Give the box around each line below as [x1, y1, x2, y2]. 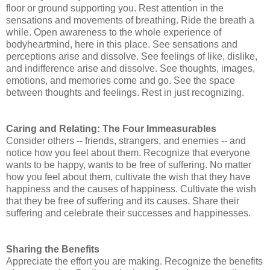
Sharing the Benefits [6, 244, 99, 255]
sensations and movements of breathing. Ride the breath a [6, 15, 254, 26]
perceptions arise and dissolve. [6, 51, 141, 62]
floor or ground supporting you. [6, 3, 139, 14]
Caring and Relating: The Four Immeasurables [6, 124, 216, 134]
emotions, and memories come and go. [6, 75, 174, 86]
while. [6, 27, 34, 38]
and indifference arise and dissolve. [6, 63, 160, 74]
